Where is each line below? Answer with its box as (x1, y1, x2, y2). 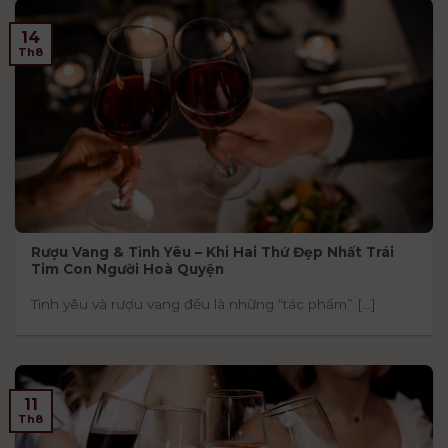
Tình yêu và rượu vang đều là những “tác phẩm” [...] (31, 295, 377, 312)
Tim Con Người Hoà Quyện (31, 260, 225, 277)
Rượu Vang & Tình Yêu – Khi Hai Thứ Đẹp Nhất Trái (31, 243, 395, 260)
